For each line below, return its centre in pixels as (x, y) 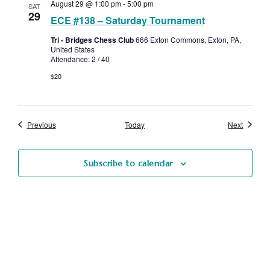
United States (72, 49)
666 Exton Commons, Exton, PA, (188, 39)
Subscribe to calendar (128, 163)
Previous (41, 124)
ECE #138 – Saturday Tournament (127, 20)
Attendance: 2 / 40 (80, 58)
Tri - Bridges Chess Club (93, 39)
